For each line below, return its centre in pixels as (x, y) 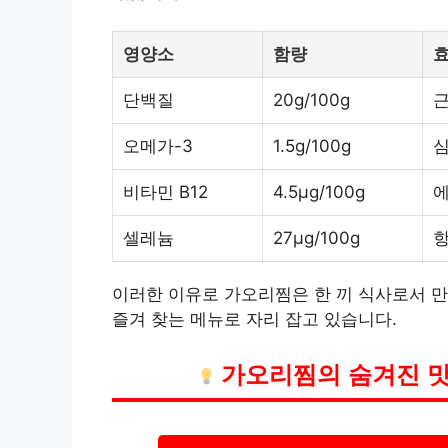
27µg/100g (316, 237)
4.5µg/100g (319, 191)
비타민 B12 (165, 191)
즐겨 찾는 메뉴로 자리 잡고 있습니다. (254, 318)
